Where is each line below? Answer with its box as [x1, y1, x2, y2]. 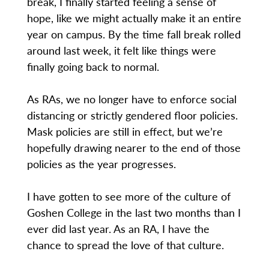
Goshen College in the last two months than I [26, 205, 241, 220]
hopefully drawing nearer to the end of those [26, 140, 241, 156]
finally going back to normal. [26, 59, 162, 74]
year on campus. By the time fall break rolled [26, 26, 241, 42]
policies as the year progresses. [26, 156, 179, 172]
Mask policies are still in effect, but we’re [26, 124, 223, 139]
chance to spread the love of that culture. [26, 237, 227, 253]
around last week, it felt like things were [26, 43, 216, 58]
